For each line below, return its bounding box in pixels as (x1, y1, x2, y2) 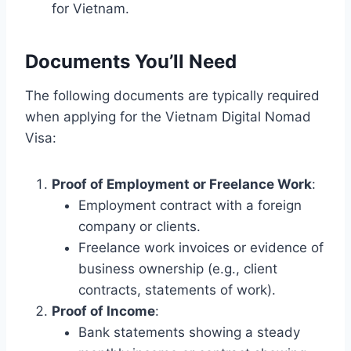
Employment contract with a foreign (78, 197, 302, 213)
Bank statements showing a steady (78, 324, 300, 340)
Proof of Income (52, 302, 155, 319)
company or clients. (78, 218, 201, 234)
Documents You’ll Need (25, 49, 237, 73)
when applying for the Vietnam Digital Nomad (25, 108, 311, 125)
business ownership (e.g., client (78, 260, 277, 277)
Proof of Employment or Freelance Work (52, 175, 312, 192)
